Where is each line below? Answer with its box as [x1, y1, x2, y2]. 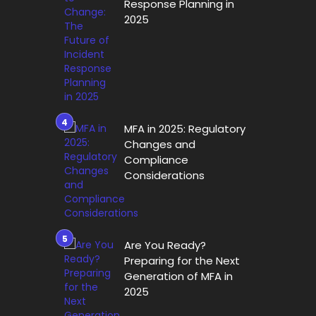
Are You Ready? [124, 238, 206, 253]
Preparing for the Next [124, 253, 240, 268]
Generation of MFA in [124, 269, 233, 284]
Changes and [124, 137, 195, 152]
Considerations [124, 168, 205, 183]
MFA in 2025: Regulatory [124, 121, 245, 136]
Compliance [124, 152, 188, 167]
